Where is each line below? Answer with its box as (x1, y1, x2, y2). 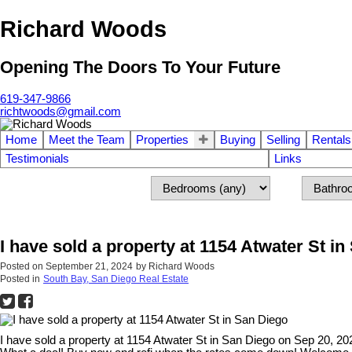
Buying (219, 133, 255, 146)
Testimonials (5, 152, 69, 165)
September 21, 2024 (46, 260, 133, 272)
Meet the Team (48, 133, 125, 146)
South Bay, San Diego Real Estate (43, 273, 189, 284)
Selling (266, 133, 301, 146)
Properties (136, 133, 189, 146)
